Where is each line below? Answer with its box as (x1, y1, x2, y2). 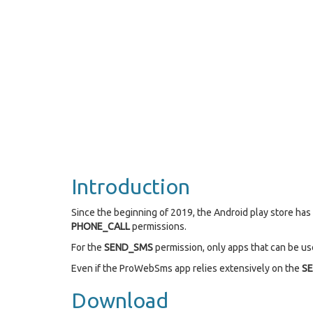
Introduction (71, 175, 190, 198)
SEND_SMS (104, 242, 153, 253)
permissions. (130, 221, 187, 232)
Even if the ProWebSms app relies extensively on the (71, 263, 302, 274)
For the (71, 242, 104, 253)
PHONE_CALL (71, 221, 130, 232)
